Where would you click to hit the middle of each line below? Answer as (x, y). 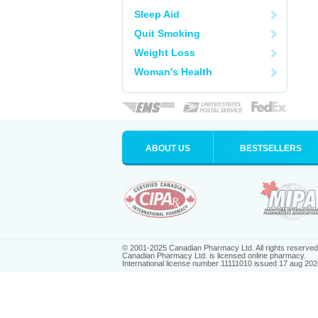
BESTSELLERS (271, 148)
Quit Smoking (167, 33)
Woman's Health (173, 72)
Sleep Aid (157, 14)
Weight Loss (165, 53)
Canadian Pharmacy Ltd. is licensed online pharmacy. (214, 256)
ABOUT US (168, 148)
